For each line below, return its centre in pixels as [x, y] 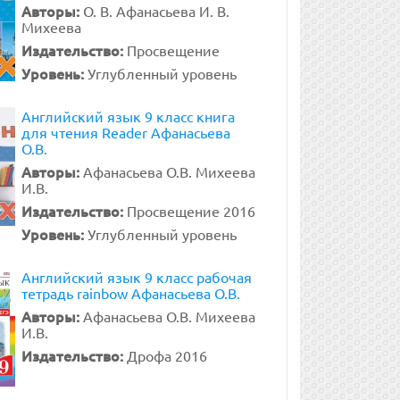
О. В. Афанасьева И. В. [156, 11]
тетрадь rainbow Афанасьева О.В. [130, 293]
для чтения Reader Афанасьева [125, 132]
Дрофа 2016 [167, 355]
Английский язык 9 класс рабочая [136, 277]
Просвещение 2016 [191, 211]
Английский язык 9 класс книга [128, 116]
